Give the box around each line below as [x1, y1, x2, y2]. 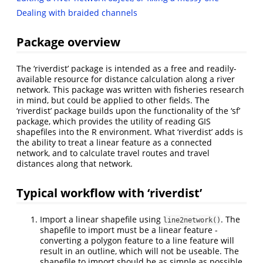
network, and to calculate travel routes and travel [16, 147, 210, 159]
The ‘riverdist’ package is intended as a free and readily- [16, 63, 237, 75]
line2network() [163, 215, 221, 224]
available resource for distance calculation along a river [16, 73, 235, 85]
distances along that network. [16, 158, 133, 170]
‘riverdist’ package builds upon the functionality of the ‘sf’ [16, 105, 240, 117]
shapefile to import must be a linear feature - [40, 224, 218, 235]
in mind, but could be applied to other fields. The [16, 95, 210, 106]
